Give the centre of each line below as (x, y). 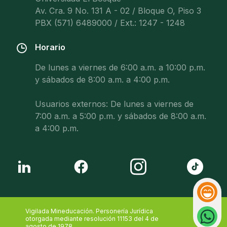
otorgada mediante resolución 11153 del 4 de (92, 219)
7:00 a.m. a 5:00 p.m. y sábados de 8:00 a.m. (121, 116)
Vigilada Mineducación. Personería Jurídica (89, 211)
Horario (50, 47)
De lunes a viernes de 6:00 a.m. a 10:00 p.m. (120, 67)
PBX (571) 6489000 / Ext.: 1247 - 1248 (110, 23)
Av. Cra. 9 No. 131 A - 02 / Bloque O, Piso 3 (118, 11)
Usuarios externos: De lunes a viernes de (114, 104)
